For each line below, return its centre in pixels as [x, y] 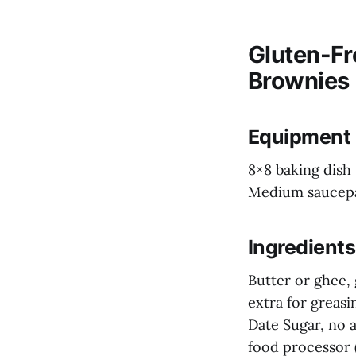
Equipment [300, 137]
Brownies [299, 80]
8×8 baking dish [300, 170]
